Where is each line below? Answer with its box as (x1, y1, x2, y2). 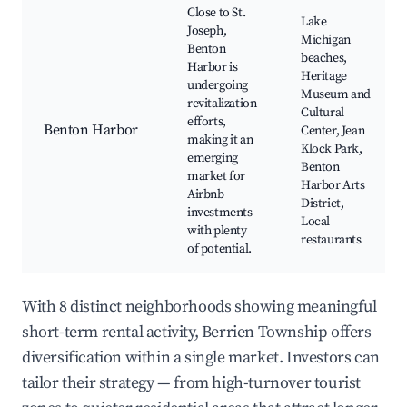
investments (187, 204, 253, 222)
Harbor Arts (301, 177, 365, 194)
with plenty (187, 223, 247, 240)
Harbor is (187, 59, 238, 76)
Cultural (301, 104, 344, 122)
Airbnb (187, 186, 224, 203)
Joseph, (187, 23, 227, 40)
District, (301, 195, 344, 213)
